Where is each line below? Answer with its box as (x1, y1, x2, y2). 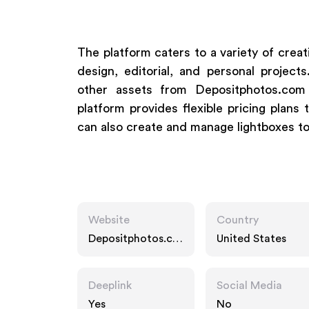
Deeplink (88, 280, 132, 291)
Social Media (217, 280, 282, 291)
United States (217, 233, 286, 244)
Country (217, 215, 259, 226)
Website (88, 215, 130, 226)
